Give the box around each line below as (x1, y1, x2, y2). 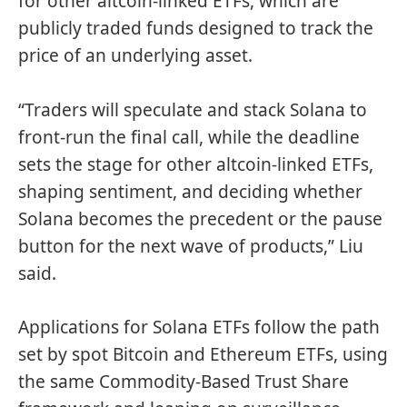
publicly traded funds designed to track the (18, 16, 373, 41)
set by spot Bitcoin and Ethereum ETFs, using (18, 342, 388, 367)
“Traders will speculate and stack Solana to (18, 97, 367, 122)
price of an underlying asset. (18, 44, 253, 68)
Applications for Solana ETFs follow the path (18, 315, 380, 340)
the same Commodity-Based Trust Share (18, 370, 349, 394)
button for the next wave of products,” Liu (18, 233, 363, 258)
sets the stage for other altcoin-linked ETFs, (18, 152, 373, 176)
